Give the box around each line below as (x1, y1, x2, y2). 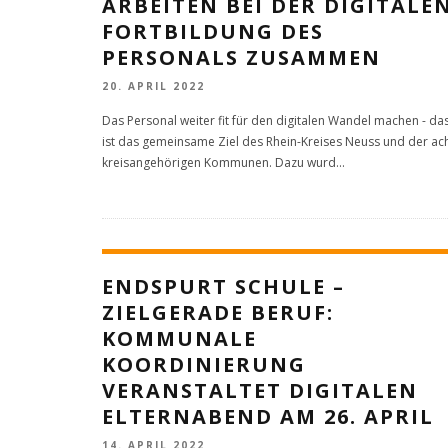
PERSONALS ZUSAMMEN (102, 43, 381, 71)
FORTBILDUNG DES (102, 17, 324, 45)
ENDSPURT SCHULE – (102, 273, 345, 301)
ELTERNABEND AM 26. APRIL (102, 403, 434, 431)
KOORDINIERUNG (102, 351, 306, 379)
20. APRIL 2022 (102, 79, 205, 94)
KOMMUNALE (102, 325, 257, 353)
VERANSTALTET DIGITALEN (102, 377, 418, 405)
